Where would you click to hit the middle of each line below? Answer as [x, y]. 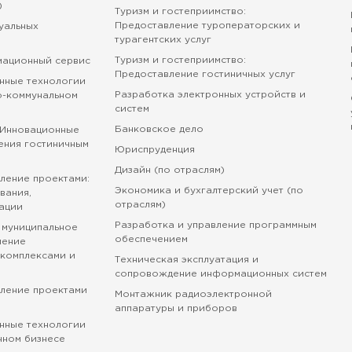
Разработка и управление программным [215, 225]
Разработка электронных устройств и [210, 95]
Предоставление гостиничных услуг [205, 74]
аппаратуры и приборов [176, 308]
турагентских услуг [163, 40]
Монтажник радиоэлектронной [193, 294]
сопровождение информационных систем [220, 274]
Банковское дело [159, 129]
